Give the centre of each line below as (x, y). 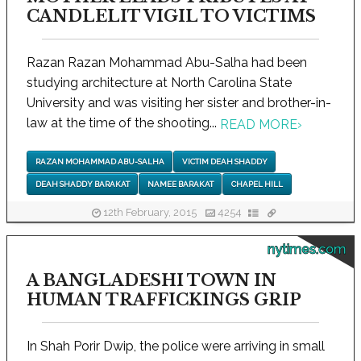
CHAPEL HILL (257, 185)
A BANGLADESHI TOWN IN (151, 281)
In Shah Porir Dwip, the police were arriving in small (176, 346)
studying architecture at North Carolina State (159, 83)
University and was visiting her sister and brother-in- (179, 103)
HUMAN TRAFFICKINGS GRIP (164, 300)
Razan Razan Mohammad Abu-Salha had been (167, 63)
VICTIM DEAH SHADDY (224, 161)
